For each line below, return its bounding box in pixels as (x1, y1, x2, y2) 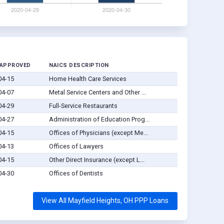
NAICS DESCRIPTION (49, 62, 109, 69)
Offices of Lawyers (48, 142, 103, 150)
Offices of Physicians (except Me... (48, 129, 148, 137)
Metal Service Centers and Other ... (48, 88, 146, 96)
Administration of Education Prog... (48, 115, 149, 123)
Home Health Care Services (48, 75, 126, 83)
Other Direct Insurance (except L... (48, 156, 144, 164)
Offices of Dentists (48, 169, 103, 177)
